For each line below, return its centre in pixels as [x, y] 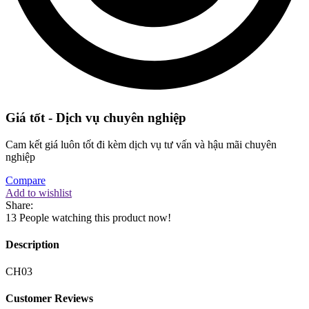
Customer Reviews [49, 299]
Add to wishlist [39, 192]
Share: [19, 205]
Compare [26, 180]
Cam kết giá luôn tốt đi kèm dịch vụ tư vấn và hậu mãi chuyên [141, 144]
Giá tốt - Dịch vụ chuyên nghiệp [96, 117]
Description [32, 244]
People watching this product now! [95, 217]
